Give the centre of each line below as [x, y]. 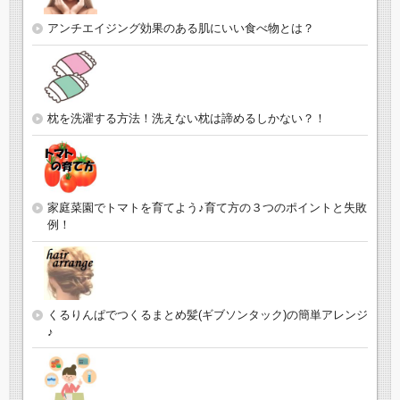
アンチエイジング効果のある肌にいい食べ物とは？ [181, 29]
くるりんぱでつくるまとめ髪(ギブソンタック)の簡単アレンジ [208, 314]
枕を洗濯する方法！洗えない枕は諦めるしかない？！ [187, 118]
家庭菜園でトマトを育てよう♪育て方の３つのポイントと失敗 [207, 208]
